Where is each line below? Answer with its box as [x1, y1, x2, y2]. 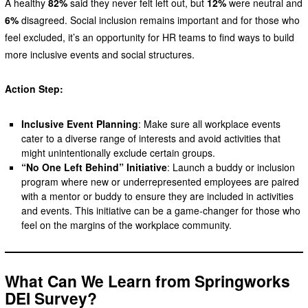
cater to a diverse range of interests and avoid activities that [21, 131, 281, 145]
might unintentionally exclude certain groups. [21, 145, 219, 159]
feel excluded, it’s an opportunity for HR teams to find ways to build [4, 30, 294, 44]
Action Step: [4, 81, 63, 96]
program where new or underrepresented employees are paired [21, 174, 300, 188]
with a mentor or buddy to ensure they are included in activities [21, 188, 294, 203]
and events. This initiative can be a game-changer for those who [21, 203, 301, 217]
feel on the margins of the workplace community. [21, 217, 232, 232]
